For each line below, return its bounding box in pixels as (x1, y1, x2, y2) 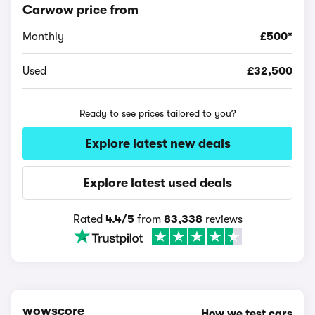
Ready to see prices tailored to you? (79, 108, 236, 119)
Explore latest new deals (84, 136, 231, 150)
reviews (202, 213, 243, 226)
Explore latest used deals (83, 176, 232, 190)
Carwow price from (22, 3, 139, 17)
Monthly (22, 30, 64, 43)
